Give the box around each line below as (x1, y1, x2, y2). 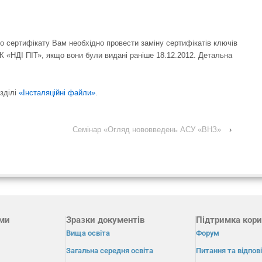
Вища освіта (66, 229, 111, 238)
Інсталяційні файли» (23, 88, 95, 98)
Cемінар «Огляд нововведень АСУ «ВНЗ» (73, 125, 222, 135)
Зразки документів (66, 215, 145, 226)
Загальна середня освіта (66, 246, 154, 256)
